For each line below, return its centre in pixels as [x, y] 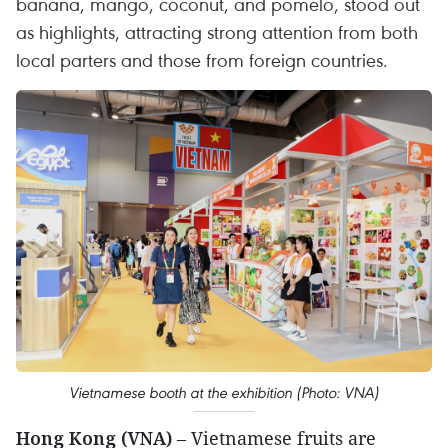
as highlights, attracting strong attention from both [217, 31]
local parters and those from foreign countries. [202, 59]
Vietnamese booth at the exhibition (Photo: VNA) [224, 393]
